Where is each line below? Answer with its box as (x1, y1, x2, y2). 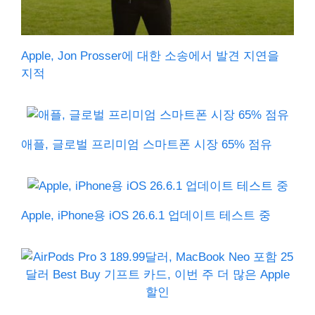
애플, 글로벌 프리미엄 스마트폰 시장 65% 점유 (21, 138, 272, 152)
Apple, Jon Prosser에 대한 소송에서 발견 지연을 (21, 49, 279, 63)
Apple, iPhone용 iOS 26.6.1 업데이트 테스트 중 (21, 209, 271, 223)
